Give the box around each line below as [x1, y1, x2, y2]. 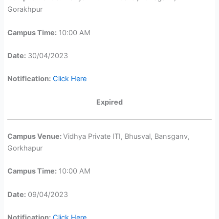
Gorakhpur [7, 5, 45, 14]
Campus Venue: [7, 131, 64, 141]
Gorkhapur [7, 143, 43, 153]
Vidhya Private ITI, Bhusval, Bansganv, [63, 131, 190, 141]
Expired [96, 97, 123, 107]
